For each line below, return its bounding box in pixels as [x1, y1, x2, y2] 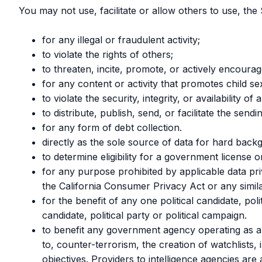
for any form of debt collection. [42, 122, 182, 133]
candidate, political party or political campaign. [42, 209, 247, 221]
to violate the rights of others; [42, 49, 176, 60]
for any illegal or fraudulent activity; [42, 34, 203, 46]
